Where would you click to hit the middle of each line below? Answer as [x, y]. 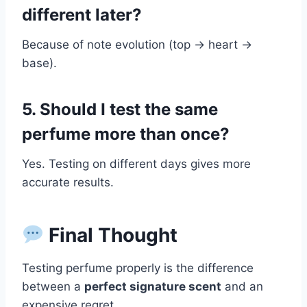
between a [53, 287]
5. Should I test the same [120, 110]
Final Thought [110, 235]
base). [39, 63]
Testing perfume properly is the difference [138, 268]
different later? [82, 15]
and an [242, 287]
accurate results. [68, 183]
